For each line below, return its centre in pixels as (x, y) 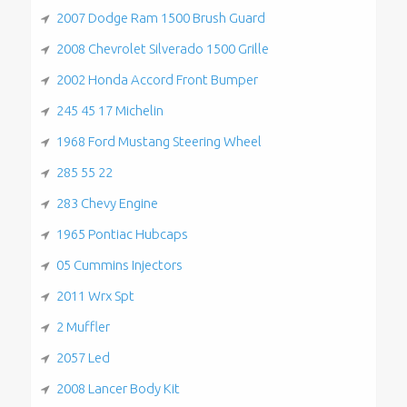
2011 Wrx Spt (95, 295)
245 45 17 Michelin (109, 110)
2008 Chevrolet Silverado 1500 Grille (162, 48)
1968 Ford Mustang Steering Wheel (159, 141)
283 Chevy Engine (107, 203)
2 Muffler (83, 326)
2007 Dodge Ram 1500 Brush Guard (160, 17)
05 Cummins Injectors (119, 264)
